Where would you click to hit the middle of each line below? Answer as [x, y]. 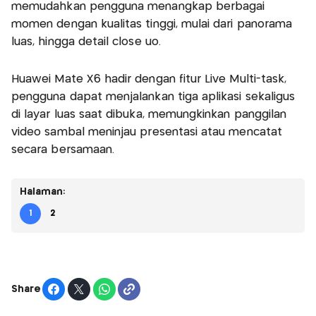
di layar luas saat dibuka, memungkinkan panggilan [149, 115]
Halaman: [43, 192]
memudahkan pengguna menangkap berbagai [138, 7]
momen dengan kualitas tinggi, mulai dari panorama [152, 25]
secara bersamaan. [63, 150]
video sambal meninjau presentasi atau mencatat [147, 133]
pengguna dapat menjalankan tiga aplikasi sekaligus [153, 97]
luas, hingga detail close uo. [86, 42]
